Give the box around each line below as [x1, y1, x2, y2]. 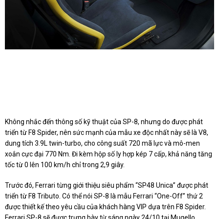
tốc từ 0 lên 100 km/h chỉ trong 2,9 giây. [5, 161, 125, 169]
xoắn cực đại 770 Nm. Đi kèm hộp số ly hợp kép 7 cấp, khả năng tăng [5, 150, 212, 158]
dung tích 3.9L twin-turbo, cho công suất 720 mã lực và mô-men [5, 139, 200, 148]
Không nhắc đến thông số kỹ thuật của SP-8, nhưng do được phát [5, 118, 203, 126]
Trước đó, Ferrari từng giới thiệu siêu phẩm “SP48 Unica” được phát [5, 181, 208, 190]
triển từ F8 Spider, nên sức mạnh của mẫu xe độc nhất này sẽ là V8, [5, 129, 208, 137]
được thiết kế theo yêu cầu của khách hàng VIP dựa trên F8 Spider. [5, 203, 206, 211]
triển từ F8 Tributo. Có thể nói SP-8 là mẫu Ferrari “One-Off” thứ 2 [5, 192, 203, 200]
